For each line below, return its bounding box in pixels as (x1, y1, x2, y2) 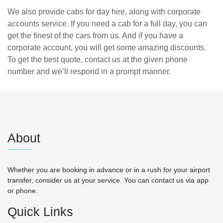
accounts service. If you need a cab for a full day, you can (7, 19, 207, 28)
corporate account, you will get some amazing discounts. (7, 43, 206, 52)
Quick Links (7, 204, 73, 219)
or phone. (7, 186, 38, 195)
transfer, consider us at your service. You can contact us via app (7, 176, 209, 184)
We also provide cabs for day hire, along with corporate (7, 7, 201, 16)
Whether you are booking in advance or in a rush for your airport (7, 165, 210, 174)
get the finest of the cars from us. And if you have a (7, 31, 183, 40)
